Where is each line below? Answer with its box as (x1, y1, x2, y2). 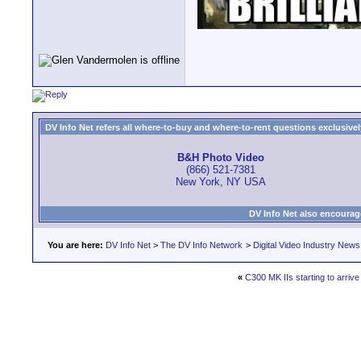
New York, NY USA (175, 176, 266, 189)
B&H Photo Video (176, 151, 264, 164)
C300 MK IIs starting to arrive (244, 272, 359, 282)
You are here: (48, 240, 103, 250)
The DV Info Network (160, 240, 243, 250)
